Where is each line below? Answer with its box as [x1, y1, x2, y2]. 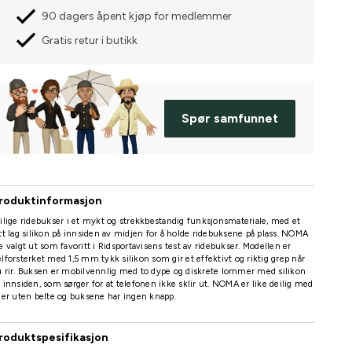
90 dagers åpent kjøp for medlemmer [41, 9, 232, 24]
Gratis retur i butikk [41, 33, 137, 47]
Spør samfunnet [181, 111, 278, 126]
